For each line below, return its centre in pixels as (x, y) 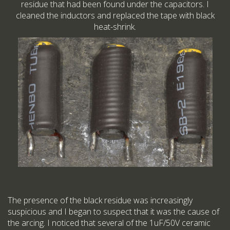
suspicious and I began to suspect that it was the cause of (113, 212)
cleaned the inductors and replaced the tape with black (115, 16)
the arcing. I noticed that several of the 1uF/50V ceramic (109, 223)
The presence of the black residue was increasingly (100, 200)
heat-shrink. (115, 27)
